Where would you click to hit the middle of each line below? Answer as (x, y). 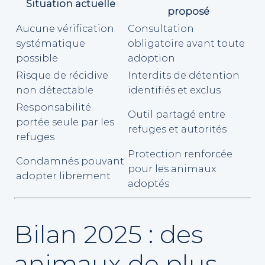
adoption (151, 58)
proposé (188, 11)
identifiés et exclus (174, 90)
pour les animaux (172, 168)
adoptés (148, 183)
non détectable (55, 90)
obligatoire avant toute (186, 43)
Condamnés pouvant (70, 161)
